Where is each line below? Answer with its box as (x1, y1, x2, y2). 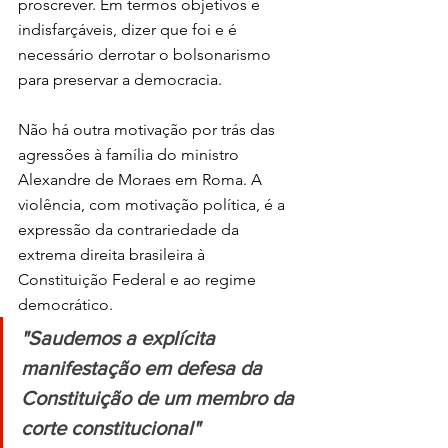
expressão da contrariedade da (18, 219, 243, 239)
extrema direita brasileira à (18, 244, 209, 264)
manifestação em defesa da (21, 356, 267, 379)
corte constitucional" (21, 416, 200, 439)
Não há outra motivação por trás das (18, 119, 279, 139)
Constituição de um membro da (21, 386, 299, 409)
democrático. (18, 294, 113, 314)
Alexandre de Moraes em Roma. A (18, 169, 266, 189)
